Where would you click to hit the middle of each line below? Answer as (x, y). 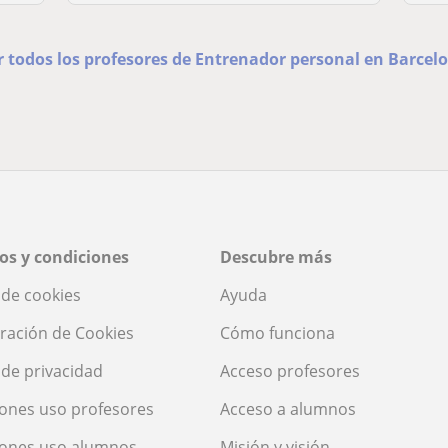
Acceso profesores (290, 370)
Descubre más (276, 256)
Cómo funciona (277, 332)
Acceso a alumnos (288, 408)
